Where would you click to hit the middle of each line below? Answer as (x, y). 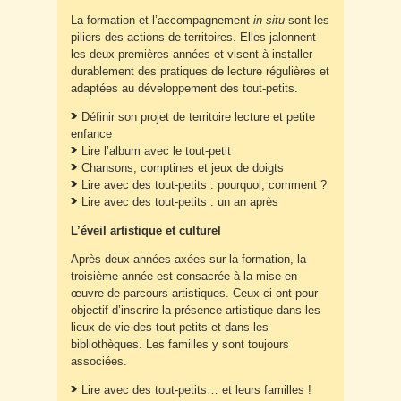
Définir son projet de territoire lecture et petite (198, 117)
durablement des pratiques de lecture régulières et (200, 72)
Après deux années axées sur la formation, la (188, 260)
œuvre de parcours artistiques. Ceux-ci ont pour (194, 294)
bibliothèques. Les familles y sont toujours (180, 345)
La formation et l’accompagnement (162, 21)
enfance (91, 134)
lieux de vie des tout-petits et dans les (170, 328)
